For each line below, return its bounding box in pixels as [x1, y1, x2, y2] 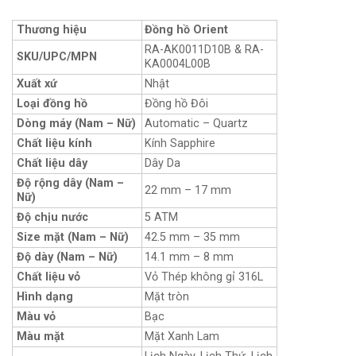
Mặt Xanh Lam [145, 329, 219, 343]
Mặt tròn [145, 289, 189, 304]
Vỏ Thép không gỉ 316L [145, 269, 263, 284]
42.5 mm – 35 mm [145, 230, 240, 244]
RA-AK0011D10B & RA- [145, 42, 264, 56]
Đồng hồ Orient [145, 22, 228, 37]
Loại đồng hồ [17, 96, 87, 110]
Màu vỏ [17, 309, 56, 323]
